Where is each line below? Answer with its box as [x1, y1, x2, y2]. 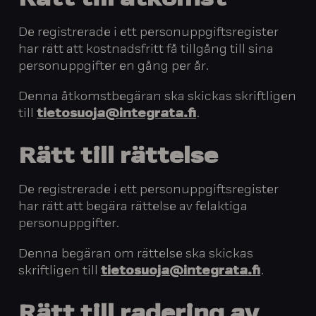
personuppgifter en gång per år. [18, 61, 210, 73]
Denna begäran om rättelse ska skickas [18, 248, 254, 260]
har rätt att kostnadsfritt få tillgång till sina [18, 44, 274, 56]
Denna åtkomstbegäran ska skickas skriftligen [18, 91, 297, 103]
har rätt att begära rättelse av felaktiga [18, 202, 248, 214]
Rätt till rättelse [18, 147, 219, 169]
